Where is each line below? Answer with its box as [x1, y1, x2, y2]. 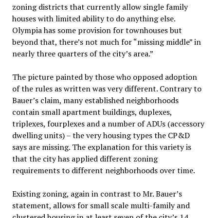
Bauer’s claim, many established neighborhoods [12, 95, 179, 106]
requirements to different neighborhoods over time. [12, 165, 195, 176]
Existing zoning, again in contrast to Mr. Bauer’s [12, 188, 182, 199]
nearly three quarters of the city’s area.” [12, 48, 153, 59]
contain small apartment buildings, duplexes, [12, 107, 172, 117]
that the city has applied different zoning [12, 153, 158, 164]
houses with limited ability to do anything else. [12, 13, 175, 24]
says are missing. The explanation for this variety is [12, 142, 191, 152]
